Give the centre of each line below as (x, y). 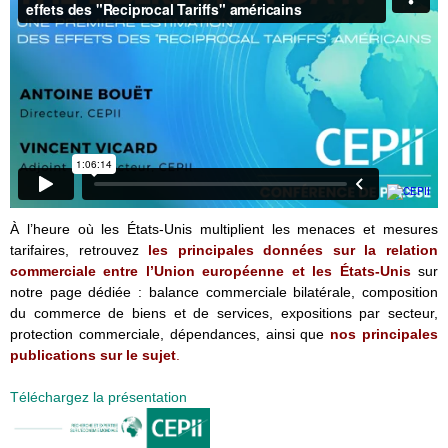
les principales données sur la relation (293, 249)
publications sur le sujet (93, 354)
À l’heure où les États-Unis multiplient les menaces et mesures (224, 228)
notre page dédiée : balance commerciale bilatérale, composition (224, 291)
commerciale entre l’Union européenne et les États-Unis (210, 270)
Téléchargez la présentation (98, 396)
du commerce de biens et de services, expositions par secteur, (224, 312)
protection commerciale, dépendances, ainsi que (170, 333)
